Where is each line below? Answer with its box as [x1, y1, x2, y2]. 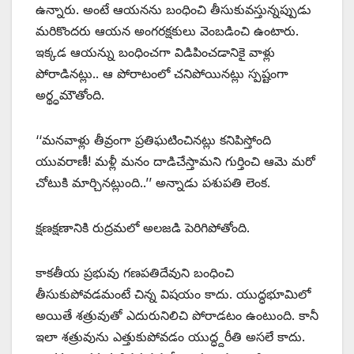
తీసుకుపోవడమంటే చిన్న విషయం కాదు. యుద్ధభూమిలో [36, 286, 311, 303]
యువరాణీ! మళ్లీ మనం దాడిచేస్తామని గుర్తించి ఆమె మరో [36, 153, 315, 170]
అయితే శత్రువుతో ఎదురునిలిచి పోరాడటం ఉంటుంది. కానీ [36, 307, 318, 324]
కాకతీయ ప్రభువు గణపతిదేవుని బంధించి [36, 265, 234, 281]
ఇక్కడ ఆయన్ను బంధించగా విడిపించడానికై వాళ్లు [36, 44, 275, 61]
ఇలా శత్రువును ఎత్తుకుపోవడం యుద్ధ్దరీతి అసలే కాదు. [36, 329, 305, 345]
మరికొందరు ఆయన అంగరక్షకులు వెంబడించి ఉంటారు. [36, 23, 299, 40]
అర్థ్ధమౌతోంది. [36, 87, 104, 104]
